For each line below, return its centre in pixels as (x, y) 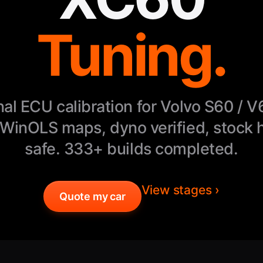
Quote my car (92, 196)
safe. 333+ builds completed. (131, 149)
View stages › (181, 190)
